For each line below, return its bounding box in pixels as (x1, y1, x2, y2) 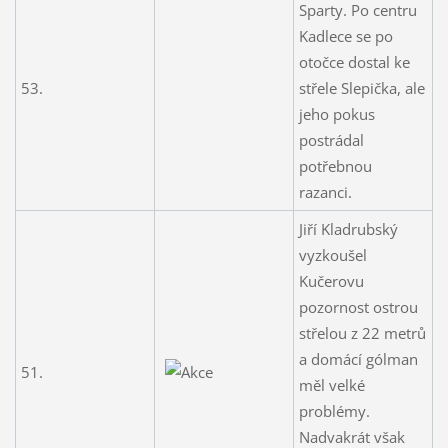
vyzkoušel (298, 244, 367, 265)
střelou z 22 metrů (298, 322, 426, 343)
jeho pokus (298, 103, 375, 124)
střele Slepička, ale (298, 77, 425, 98)
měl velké (298, 374, 365, 395)
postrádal (298, 129, 364, 150)
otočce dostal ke (298, 51, 410, 72)
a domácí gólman (298, 348, 418, 369)
